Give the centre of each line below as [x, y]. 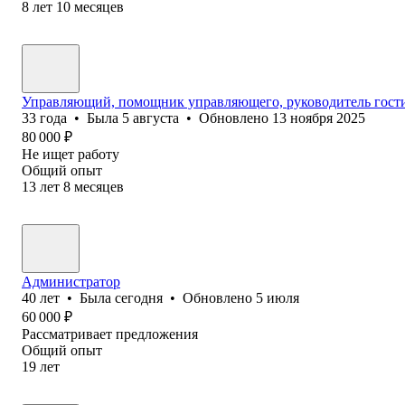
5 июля [278, 297]
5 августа [151, 118]
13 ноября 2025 [319, 118]
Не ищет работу [71, 154]
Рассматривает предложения [110, 334]
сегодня [139, 297]
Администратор [71, 281]
